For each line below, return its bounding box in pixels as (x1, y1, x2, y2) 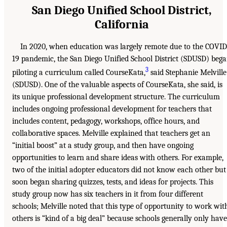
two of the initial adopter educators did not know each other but (12, 165, 226, 175)
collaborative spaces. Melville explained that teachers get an (12, 129, 210, 138)
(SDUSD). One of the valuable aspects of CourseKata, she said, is (12, 80, 222, 90)
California (94, 17, 149, 31)
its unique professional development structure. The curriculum (12, 92, 220, 102)
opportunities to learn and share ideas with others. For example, (12, 153, 223, 163)
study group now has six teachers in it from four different (12, 190, 203, 199)
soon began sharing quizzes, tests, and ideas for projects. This (12, 177, 213, 187)
